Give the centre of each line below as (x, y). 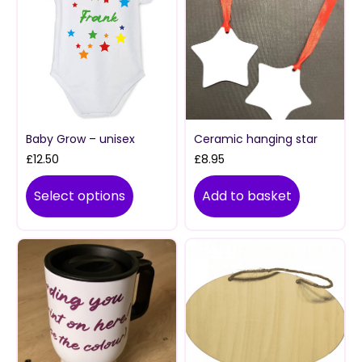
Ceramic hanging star (256, 139)
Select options (80, 196)
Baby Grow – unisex (80, 139)
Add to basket (247, 196)
